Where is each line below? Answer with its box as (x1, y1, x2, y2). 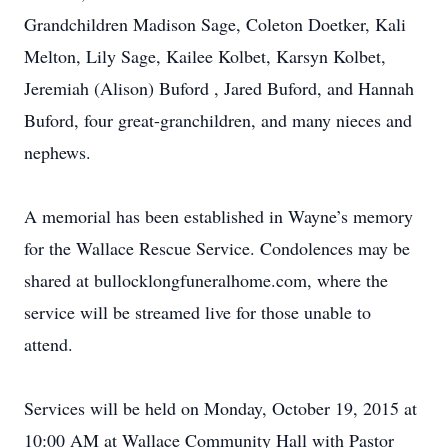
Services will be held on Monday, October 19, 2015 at (24, 396, 417, 420)
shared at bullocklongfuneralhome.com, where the (24, 268, 388, 292)
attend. (24, 332, 73, 356)
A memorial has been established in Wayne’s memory (24, 204, 413, 228)
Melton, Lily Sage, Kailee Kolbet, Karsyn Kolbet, (24, 44, 386, 68)
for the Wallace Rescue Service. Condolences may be (24, 236, 410, 260)
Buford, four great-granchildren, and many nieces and (24, 108, 412, 132)
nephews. (24, 140, 91, 164)
